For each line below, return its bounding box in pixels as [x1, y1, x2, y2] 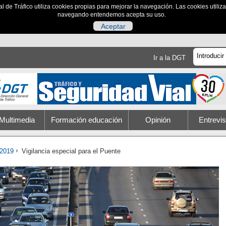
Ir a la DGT [153, 53, 186, 62]
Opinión [145, 116, 171, 124]
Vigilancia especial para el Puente [22, 147, 121, 155]
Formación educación [50, 116, 122, 124]
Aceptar [100, 22, 126, 31]
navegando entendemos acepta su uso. [57, 11, 169, 18]
